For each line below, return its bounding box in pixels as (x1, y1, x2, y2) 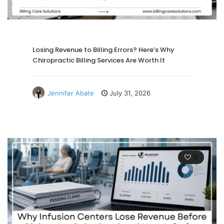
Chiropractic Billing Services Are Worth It (32, 55, 165, 65)
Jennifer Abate (47, 89, 94, 97)
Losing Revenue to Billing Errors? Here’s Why (32, 45, 174, 55)
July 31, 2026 (109, 89, 150, 97)
